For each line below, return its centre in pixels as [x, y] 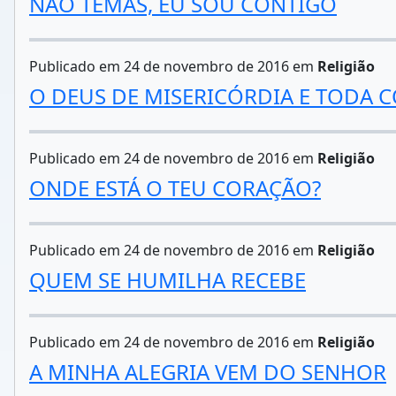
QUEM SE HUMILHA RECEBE [168, 280]
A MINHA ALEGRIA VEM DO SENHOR [208, 372]
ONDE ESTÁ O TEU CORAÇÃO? [175, 188]
